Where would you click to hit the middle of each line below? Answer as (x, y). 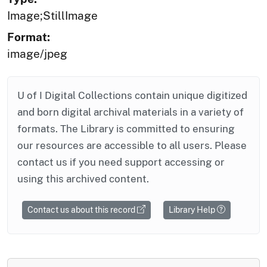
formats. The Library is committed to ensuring (126, 128)
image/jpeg (37, 53)
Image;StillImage (52, 15)
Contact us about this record (82, 209)
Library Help (193, 209)
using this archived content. (83, 178)
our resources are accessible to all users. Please (132, 145)
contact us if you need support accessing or (121, 162)
